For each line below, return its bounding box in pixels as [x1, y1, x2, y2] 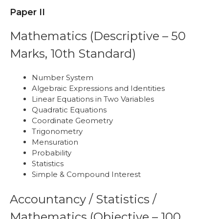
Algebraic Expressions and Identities [32, 83, 165, 93]
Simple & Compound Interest [32, 169, 141, 179]
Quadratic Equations [32, 105, 107, 114]
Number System [32, 72, 93, 82]
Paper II [10, 6, 45, 18]
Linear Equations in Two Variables [32, 94, 154, 104]
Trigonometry [32, 126, 83, 136]
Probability [32, 148, 71, 157]
